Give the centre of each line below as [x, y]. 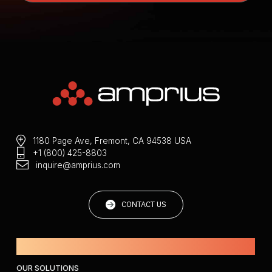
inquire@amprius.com [78, 165]
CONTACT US [144, 204]
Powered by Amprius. [136, 247]
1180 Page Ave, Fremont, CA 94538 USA [112, 141]
